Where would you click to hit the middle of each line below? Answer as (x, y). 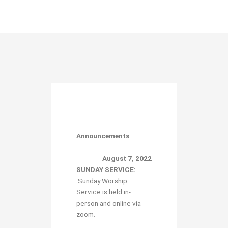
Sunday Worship (103, 181)
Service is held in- (104, 192)
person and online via (109, 203)
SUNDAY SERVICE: (106, 169)
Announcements (113, 136)
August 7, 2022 (114, 158)
